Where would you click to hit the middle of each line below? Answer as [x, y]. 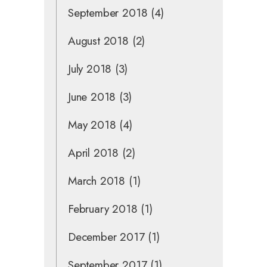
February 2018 [103, 209]
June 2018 [92, 97]
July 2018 [90, 69]
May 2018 [92, 125]
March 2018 [97, 181]
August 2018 [98, 41]
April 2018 [94, 153]
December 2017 [106, 237]
